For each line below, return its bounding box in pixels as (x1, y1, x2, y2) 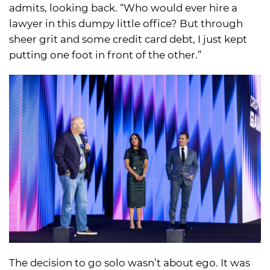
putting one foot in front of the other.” (9, 49, 201, 61)
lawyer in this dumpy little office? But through (9, 17, 243, 30)
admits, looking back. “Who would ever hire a (9, 2, 237, 14)
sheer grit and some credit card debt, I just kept (9, 33, 247, 46)
